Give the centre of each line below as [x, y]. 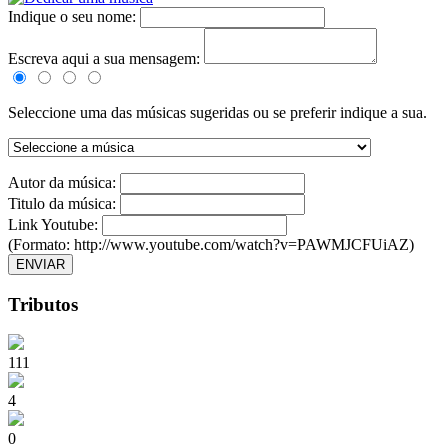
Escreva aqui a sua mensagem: [104, 59]
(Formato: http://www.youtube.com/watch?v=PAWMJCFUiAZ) [211, 245]
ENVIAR [40, 265]
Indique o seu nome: [74, 17]
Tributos [43, 304]
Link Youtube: [55, 225]
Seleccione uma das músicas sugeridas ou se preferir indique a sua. [217, 113]
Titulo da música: [64, 204]
